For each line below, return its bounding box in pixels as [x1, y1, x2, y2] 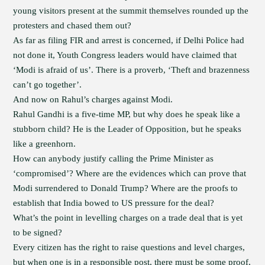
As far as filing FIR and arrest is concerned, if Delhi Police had [13, 35, 245, 45]
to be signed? [13, 228, 63, 237]
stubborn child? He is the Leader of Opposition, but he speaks [13, 124, 242, 134]
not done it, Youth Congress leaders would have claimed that [13, 50, 237, 60]
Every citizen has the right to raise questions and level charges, [13, 243, 245, 252]
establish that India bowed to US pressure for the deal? [13, 198, 215, 208]
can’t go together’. [13, 80, 82, 89]
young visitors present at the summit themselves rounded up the [13, 6, 249, 15]
